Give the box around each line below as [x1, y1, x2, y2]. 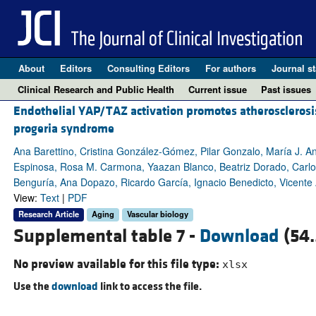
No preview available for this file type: [13, 255, 222, 272]
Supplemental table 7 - [13, 224, 200, 248]
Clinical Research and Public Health [18, 83, 174, 96]
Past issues [261, 83, 311, 96]
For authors [205, 61, 256, 75]
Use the [13, 279, 51, 293]
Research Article [18, 208, 79, 220]
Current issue [188, 83, 247, 96]
